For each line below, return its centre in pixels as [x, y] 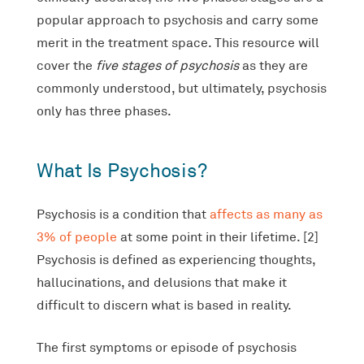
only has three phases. [104, 111]
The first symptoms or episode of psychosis [166, 347]
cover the [66, 65]
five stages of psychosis [167, 65]
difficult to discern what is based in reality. [164, 305]
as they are [273, 65]
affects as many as [266, 214]
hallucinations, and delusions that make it [161, 282]
